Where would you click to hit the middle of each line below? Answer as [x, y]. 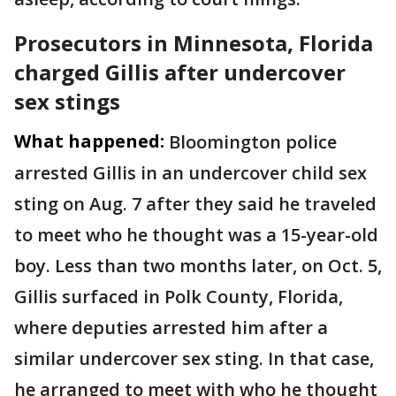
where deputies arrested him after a [171, 327]
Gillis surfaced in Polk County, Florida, [179, 297]
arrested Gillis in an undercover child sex [190, 173]
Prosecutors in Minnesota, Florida [194, 43]
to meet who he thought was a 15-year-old [196, 235]
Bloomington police [253, 142]
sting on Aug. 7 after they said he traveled [195, 204]
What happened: [89, 141]
